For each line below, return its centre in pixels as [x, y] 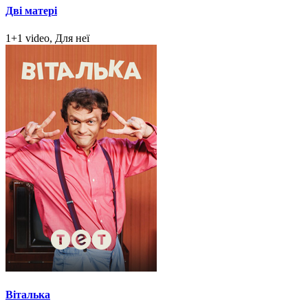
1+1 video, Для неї [47, 38]
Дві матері [31, 11]
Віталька [28, 294]
